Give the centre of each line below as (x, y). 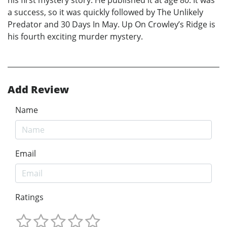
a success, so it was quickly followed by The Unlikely (105, 12)
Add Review (38, 90)
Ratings (29, 197)
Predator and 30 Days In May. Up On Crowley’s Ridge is (111, 25)
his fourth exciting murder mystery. (75, 37)
